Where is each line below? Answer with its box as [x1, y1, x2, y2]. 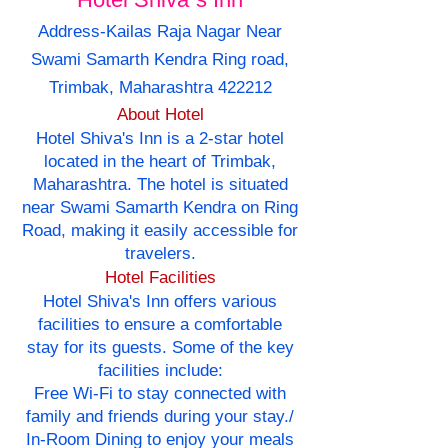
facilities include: [97, 361, 223, 381]
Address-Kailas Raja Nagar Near [38, 22, 282, 42]
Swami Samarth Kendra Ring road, [31, 50, 289, 70]
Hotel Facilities [104, 268, 216, 288]
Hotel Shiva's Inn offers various [43, 292, 277, 312]
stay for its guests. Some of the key [26, 338, 294, 358]
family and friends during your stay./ [26, 407, 294, 427]
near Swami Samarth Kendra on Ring [22, 198, 298, 218]
